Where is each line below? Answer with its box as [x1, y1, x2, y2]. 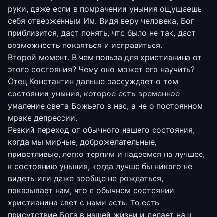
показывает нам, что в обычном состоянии [8, 185, 174, 195]
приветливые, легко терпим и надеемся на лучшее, [8, 149, 205, 159]
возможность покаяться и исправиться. [8, 40, 162, 50]
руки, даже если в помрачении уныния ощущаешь [8, 3, 202, 14]
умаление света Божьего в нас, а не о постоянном [8, 100, 203, 110]
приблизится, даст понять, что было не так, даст [8, 28, 196, 38]
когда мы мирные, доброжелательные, [8, 137, 156, 147]
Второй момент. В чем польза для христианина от [8, 52, 201, 62]
